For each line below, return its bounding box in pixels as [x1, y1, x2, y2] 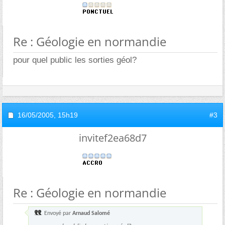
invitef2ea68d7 [78, 131, 147, 145]
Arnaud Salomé [72, 210, 110, 216]
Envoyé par [43, 210, 72, 216]
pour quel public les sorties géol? [13, 55, 137, 65]
